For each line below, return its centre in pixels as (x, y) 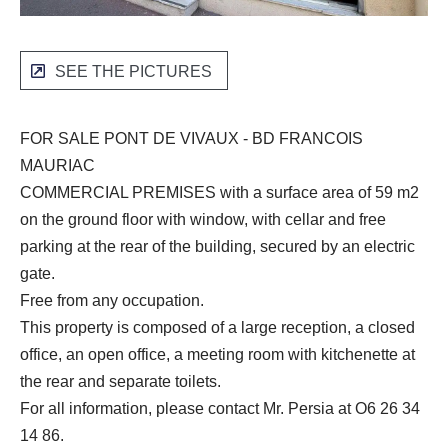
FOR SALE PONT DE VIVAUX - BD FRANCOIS (191, 139)
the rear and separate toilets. (120, 382)
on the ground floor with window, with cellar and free (203, 220)
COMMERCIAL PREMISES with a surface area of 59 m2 (219, 193)
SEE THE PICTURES (133, 72)
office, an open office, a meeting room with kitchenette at (217, 355)
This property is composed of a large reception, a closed (217, 328)
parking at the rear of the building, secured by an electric (217, 247)
